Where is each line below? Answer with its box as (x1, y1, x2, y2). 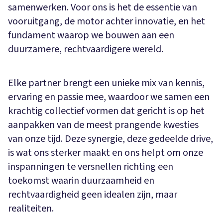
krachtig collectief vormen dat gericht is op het (8, 104, 205, 118)
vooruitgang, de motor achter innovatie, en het (8, 14, 205, 28)
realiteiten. (8, 201, 54, 216)
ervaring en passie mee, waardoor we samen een (8, 90, 210, 104)
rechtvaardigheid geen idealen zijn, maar (8, 187, 177, 202)
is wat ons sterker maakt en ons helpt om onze (8, 145, 203, 160)
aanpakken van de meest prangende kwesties (8, 117, 199, 132)
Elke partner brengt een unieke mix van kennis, (8, 76, 205, 90)
